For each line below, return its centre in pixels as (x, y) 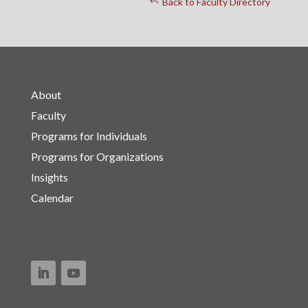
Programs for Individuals (89, 136)
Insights (49, 177)
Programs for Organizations (97, 157)
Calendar (52, 198)
